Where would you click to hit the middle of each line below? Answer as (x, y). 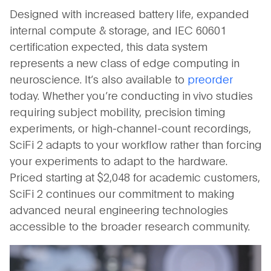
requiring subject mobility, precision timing (117, 112)
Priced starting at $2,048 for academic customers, (135, 177)
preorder (210, 79)
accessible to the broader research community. (129, 226)
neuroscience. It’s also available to (98, 79)
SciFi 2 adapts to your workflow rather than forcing (135, 144)
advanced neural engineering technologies (119, 210)
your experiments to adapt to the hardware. (118, 161)
